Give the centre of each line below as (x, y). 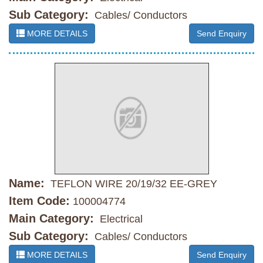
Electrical (120, 219)
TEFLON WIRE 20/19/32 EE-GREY (132, 184)
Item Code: (39, 201)
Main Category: (51, 219)
